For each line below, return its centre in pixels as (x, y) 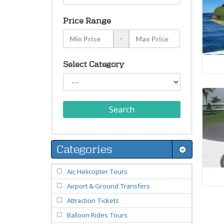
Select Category (93, 64)
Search (121, 109)
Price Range (87, 21)
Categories (84, 149)
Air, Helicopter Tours (97, 171)
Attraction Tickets (93, 200)
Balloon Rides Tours (97, 215)
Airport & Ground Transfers (108, 186)
